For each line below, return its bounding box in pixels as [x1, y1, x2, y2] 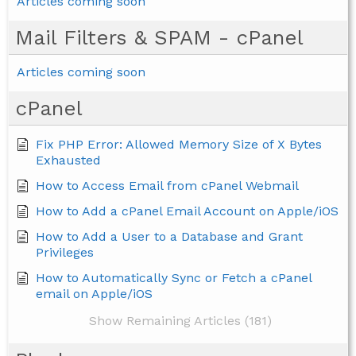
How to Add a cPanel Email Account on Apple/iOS [36, 203, 339, 219]
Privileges [36, 245, 94, 261]
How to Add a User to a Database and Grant [36, 229, 303, 245]
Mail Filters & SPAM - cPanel [15, 25, 304, 50]
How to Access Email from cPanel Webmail [36, 178, 299, 194]
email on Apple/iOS [36, 286, 153, 302]
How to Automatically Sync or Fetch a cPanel [36, 270, 311, 286]
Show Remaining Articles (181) [88, 313, 272, 329]
